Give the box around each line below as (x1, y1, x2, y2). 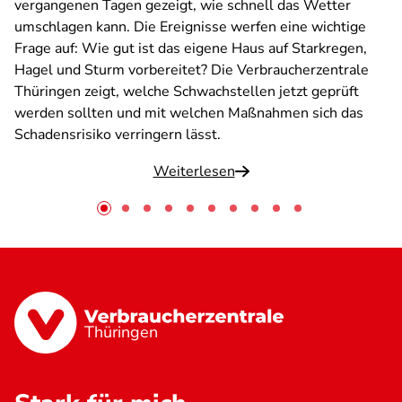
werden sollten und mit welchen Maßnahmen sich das (14, 103, 363, 123)
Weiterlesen (153, 162, 235, 181)
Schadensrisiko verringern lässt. (14, 125, 221, 144)
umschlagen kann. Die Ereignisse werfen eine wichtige (14, 17, 366, 37)
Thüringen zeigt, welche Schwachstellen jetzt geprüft (14, 82, 359, 101)
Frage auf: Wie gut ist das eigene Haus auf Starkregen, (14, 39, 367, 58)
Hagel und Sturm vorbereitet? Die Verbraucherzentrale (14, 60, 369, 80)
